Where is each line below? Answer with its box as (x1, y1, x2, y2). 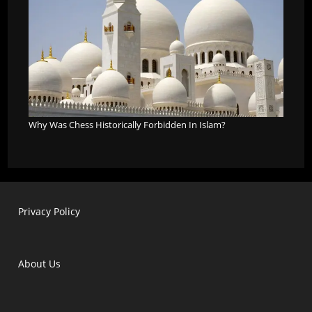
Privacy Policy (18, 205, 81, 219)
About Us (18, 257, 61, 271)
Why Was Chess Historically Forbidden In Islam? (29, 118, 226, 132)
